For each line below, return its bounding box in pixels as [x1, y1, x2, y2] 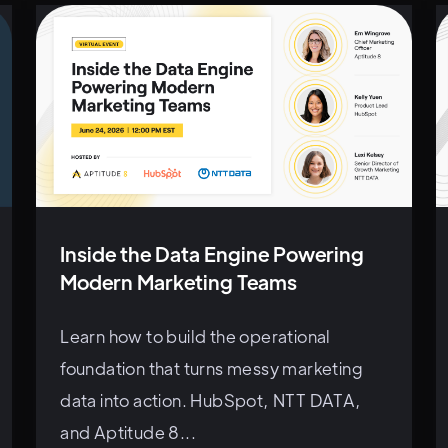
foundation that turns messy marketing [60, 356, 364, 379]
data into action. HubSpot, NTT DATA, [60, 388, 362, 411]
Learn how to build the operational [60, 324, 331, 347]
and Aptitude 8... [60, 420, 197, 443]
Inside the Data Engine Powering [60, 240, 365, 266]
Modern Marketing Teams [60, 268, 298, 294]
